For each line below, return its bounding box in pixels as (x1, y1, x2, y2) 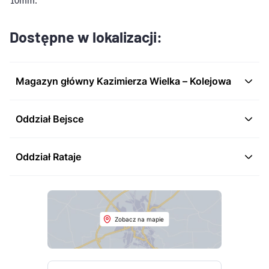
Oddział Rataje (16, 151, 81, 163)
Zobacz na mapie (114, 216, 164, 223)
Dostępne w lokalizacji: (10, 28, 162, 46)
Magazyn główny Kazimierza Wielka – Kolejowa (16, 75, 231, 87)
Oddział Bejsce (16, 113, 83, 125)
